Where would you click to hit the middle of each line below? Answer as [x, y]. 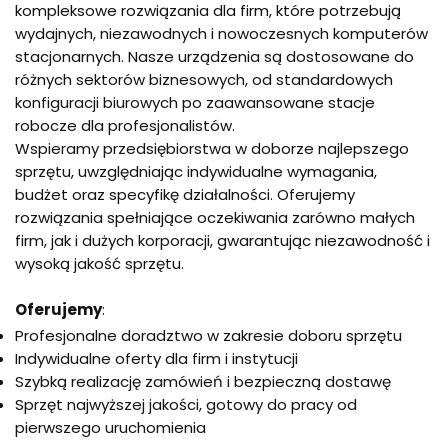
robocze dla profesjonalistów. [125, 125]
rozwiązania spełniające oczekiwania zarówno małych [215, 217]
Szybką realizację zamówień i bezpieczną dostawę [203, 381]
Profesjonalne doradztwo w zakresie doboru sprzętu [208, 335]
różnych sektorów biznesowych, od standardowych [204, 79]
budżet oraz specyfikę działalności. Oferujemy [185, 194]
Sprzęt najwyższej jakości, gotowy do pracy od [186, 404]
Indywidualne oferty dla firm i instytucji [156, 358]
